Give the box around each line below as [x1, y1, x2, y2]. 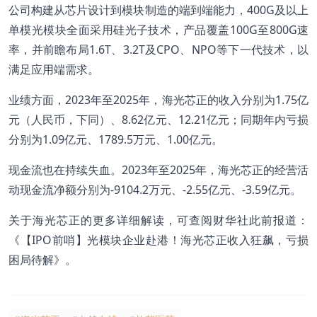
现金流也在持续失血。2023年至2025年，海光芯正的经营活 [8, 161, 309, 178]
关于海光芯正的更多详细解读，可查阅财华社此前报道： [8, 212, 309, 228]
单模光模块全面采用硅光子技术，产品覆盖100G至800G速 [8, 21, 309, 38]
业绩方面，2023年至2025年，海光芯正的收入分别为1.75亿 [8, 91, 309, 108]
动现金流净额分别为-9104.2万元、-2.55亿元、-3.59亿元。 [8, 181, 301, 197]
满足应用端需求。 [8, 61, 99, 77]
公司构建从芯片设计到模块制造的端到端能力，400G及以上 [8, 1, 309, 18]
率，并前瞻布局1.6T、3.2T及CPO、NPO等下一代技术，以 [8, 41, 309, 57]
